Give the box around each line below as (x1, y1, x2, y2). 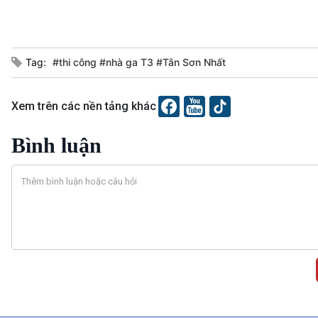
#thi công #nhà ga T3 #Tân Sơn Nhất (53, 56, 226, 68)
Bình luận (11, 133, 102, 157)
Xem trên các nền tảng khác (11, 99, 156, 113)
